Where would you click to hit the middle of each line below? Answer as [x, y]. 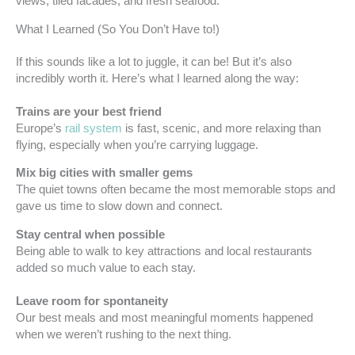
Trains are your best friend [89, 111]
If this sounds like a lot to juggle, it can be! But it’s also [154, 61]
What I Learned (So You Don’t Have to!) [118, 29]
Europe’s [40, 128]
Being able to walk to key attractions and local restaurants [164, 251]
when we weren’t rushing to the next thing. [124, 334]
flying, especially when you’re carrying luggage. [137, 145]
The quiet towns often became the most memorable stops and [176, 190]
